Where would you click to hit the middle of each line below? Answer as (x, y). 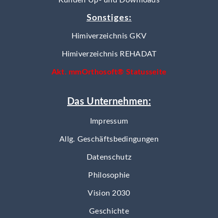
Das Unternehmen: (109, 102)
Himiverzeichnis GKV (109, 36)
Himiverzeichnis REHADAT (109, 54)
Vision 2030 (109, 193)
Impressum (109, 121)
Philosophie (109, 175)
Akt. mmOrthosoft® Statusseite (109, 72)
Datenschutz (109, 157)
